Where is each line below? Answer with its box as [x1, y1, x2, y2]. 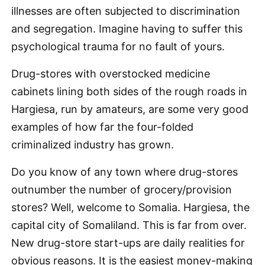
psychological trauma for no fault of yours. [11, 40, 228, 53]
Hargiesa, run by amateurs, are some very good [11, 103, 248, 115]
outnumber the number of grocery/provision [11, 183, 232, 196]
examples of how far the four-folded [11, 121, 193, 133]
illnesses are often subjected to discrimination [11, 5, 240, 17]
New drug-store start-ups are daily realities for [11, 237, 245, 249]
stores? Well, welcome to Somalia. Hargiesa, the [11, 201, 250, 214]
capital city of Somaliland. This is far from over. [11, 219, 247, 231]
